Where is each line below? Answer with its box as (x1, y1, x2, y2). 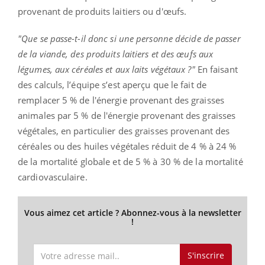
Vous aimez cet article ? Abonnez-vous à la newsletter (24, 206, 241, 218)
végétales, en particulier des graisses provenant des (18, 124, 230, 137)
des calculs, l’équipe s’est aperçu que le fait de (18, 78, 206, 91)
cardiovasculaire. (18, 170, 88, 183)
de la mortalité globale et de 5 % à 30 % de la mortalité (18, 155, 243, 167)
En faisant (195, 63, 238, 75)
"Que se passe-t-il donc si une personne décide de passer (18, 32, 241, 44)
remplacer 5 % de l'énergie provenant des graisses (18, 93, 224, 106)
